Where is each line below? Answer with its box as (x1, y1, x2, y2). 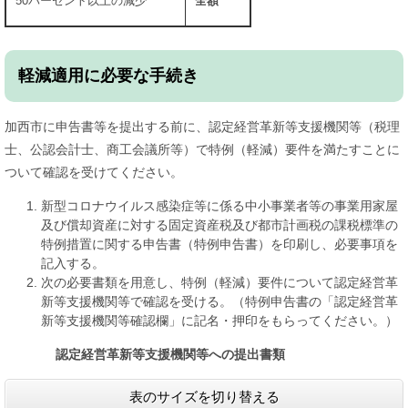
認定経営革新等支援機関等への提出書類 (56, 347, 298, 362)
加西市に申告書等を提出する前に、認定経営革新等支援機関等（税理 (5, 119, 400, 134)
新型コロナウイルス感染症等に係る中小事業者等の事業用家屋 (41, 199, 398, 213)
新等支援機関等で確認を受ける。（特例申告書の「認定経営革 (41, 294, 398, 309)
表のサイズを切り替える (128, 389, 280, 404)
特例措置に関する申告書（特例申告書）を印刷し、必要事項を (41, 237, 398, 251)
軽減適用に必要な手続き (18, 66, 203, 85)
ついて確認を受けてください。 (5, 165, 183, 179)
